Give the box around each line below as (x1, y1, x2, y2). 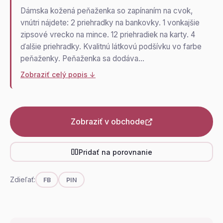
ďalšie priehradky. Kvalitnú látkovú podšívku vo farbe (20, 42, 202, 51)
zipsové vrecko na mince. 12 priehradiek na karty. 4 (20, 30, 195, 39)
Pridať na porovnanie (79, 147, 152, 156)
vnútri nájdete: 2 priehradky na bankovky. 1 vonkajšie (20, 18, 200, 27)
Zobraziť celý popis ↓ (20, 70, 96, 79)
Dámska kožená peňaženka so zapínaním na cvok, (20, 6, 193, 15)
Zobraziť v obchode (70, 116, 145, 126)
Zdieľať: (10, 175, 35, 184)
